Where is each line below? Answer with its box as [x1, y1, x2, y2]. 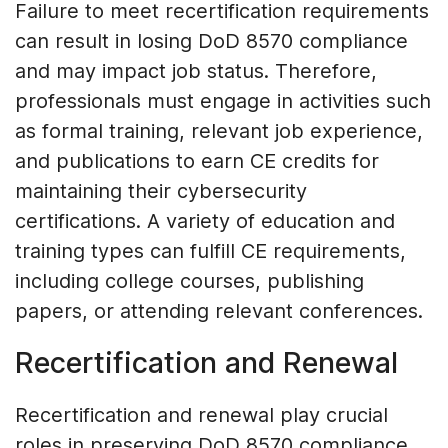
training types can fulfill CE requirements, [15, 238, 406, 263]
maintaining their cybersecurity [15, 178, 307, 203]
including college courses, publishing [15, 268, 364, 293]
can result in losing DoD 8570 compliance [15, 28, 408, 53]
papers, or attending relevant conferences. [15, 298, 423, 323]
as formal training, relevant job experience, [15, 118, 423, 143]
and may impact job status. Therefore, [15, 58, 377, 83]
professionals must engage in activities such [15, 88, 431, 113]
